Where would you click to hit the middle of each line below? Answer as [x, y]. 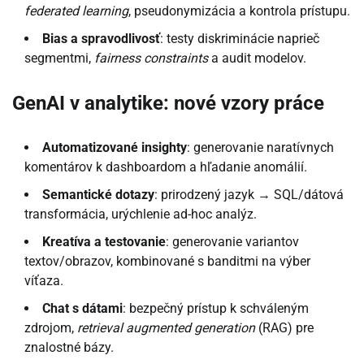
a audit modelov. [257, 58]
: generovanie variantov [232, 242]
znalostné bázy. [69, 348]
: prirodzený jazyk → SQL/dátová [249, 195]
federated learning [76, 11]
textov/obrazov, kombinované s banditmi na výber [167, 262]
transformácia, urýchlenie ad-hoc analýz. [141, 214]
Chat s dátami [82, 309]
